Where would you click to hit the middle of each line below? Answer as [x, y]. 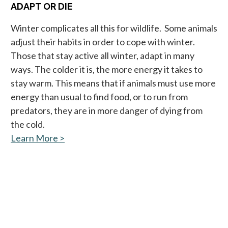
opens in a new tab [101, 138]
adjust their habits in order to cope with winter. [103, 41]
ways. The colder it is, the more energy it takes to [107, 69]
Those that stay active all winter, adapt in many [103, 55]
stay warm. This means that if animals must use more [113, 83]
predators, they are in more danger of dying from [107, 110]
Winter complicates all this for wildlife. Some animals [114, 28]
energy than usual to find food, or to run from [99, 96]
